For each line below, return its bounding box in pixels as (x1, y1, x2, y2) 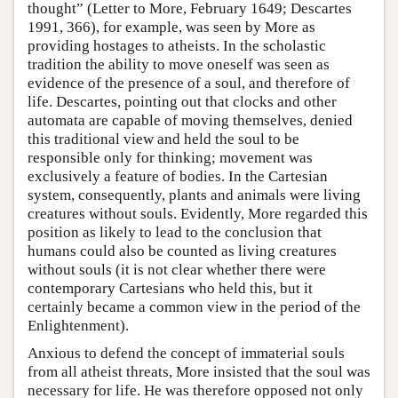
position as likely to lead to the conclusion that (28, 223, 322, 241)
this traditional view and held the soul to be (28, 130, 299, 147)
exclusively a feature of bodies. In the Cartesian (28, 167, 328, 185)
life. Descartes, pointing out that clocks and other (28, 92, 337, 110)
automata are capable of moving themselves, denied (28, 111, 353, 129)
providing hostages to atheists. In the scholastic (28, 36, 326, 54)
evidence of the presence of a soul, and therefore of (28, 74, 350, 92)
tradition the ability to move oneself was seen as (28, 55, 330, 73)
